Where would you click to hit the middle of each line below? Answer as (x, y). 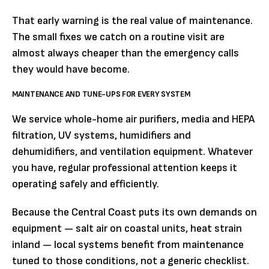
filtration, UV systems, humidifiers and (101, 135)
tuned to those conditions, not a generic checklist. (131, 261)
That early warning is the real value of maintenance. (132, 21)
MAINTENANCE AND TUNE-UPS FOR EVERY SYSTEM (101, 94)
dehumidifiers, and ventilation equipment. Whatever (132, 152)
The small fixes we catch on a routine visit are (118, 37)
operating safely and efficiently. (86, 184)
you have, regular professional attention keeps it (125, 168)
